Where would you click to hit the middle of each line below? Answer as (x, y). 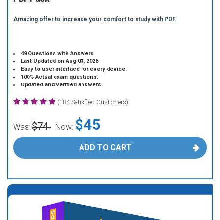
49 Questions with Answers (57, 53)
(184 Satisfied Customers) (93, 102)
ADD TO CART (105, 148)
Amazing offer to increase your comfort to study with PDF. (95, 19)
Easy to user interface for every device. (74, 69)
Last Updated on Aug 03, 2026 (60, 61)
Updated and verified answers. (62, 85)
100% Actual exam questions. (60, 77)
